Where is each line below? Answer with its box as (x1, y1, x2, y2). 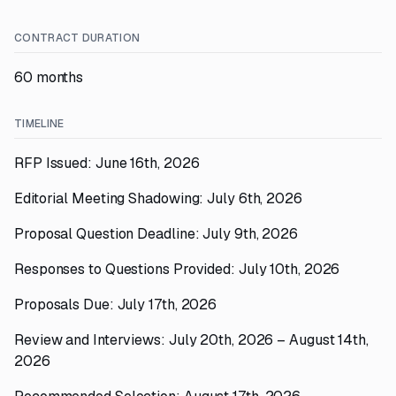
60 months (14, 68, 84, 87)
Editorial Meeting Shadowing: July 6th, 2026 (14, 189, 302, 208)
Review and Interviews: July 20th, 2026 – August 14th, (14, 331, 369, 349)
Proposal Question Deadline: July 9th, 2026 (14, 225, 298, 243)
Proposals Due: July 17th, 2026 (14, 295, 217, 314)
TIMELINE (14, 117, 65, 131)
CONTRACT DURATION (14, 31, 141, 45)
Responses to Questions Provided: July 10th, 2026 (14, 260, 340, 278)
